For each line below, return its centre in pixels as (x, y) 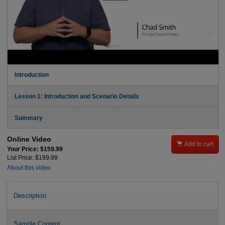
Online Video (29, 139)
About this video (29, 168)
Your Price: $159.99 (35, 149)
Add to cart (199, 144)
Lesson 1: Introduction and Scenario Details (77, 96)
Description (30, 195)
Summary (28, 118)
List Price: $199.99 (32, 157)
